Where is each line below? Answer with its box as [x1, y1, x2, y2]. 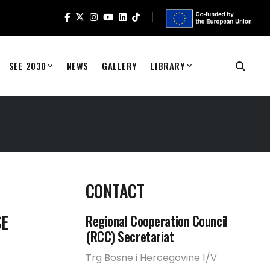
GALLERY [101, 59, 137, 72]
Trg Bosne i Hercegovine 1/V [86, 251, 217, 265]
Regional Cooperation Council [86, 211, 228, 230]
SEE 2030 [8, 59, 46, 72]
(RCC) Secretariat [86, 227, 174, 246]
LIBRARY [150, 59, 186, 72]
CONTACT [86, 178, 145, 203]
